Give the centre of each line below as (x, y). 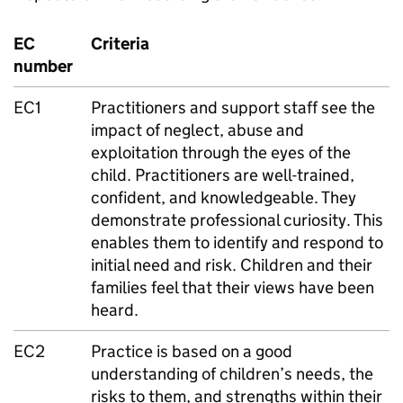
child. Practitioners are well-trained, (223, 175)
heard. (115, 310)
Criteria (120, 44)
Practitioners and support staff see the (233, 107)
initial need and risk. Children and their (232, 265)
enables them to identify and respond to (237, 242)
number (43, 66)
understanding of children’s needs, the (232, 374)
